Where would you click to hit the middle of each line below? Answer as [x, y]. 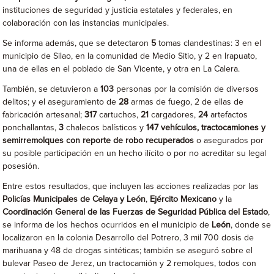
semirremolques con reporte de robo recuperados [100, 141]
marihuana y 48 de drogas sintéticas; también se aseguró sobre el [128, 251]
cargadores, [174, 115]
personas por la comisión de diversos [188, 89]
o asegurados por [230, 141]
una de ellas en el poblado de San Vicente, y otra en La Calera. [121, 69]
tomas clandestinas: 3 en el [209, 43]
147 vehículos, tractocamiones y [206, 128]
